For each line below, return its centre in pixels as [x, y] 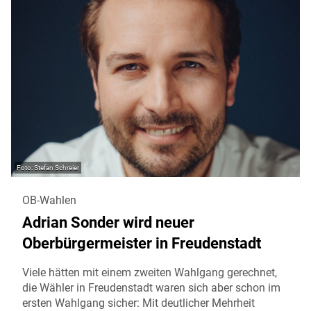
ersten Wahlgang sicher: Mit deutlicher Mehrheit [138, 303]
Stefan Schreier [57, 167]
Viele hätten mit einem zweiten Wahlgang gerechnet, [150, 272]
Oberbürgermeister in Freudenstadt [143, 243]
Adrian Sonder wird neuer [108, 222]
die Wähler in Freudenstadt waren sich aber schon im [151, 287]
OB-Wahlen [49, 200]
